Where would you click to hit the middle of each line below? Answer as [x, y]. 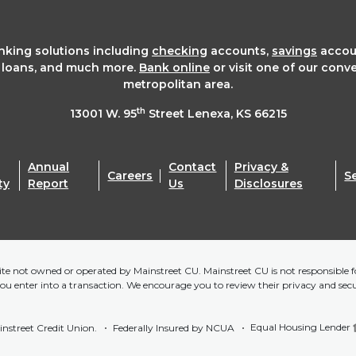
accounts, [240, 51]
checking [180, 51]
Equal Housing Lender [301, 327]
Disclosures [268, 184]
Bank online [174, 68]
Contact [193, 167]
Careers [130, 175]
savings [294, 51]
